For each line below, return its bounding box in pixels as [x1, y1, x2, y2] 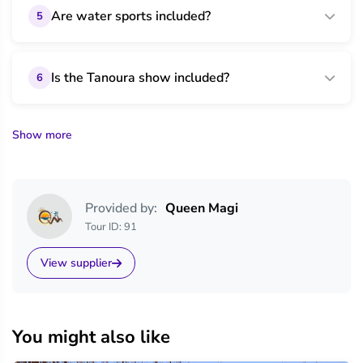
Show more [12, 127, 72, 143]
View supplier [41, 255, 112, 271]
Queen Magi [165, 199, 238, 217]
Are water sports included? [51, 7, 211, 25]
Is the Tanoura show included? [51, 69, 229, 87]
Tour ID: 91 [85, 219, 137, 234]
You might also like [12, 325, 170, 349]
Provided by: [85, 199, 157, 217]
